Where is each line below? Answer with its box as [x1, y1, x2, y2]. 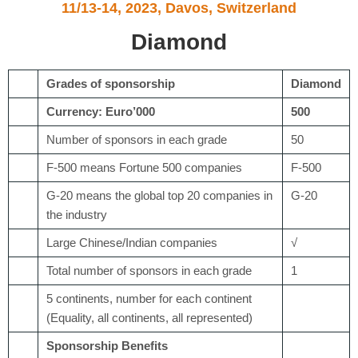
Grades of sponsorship [46, 76, 175, 90]
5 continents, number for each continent [46, 291, 252, 305]
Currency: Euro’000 [46, 104, 155, 118]
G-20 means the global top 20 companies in [46, 188, 272, 202]
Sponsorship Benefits [46, 338, 168, 352]
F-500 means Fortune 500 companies [46, 160, 242, 174]
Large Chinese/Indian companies [46, 235, 217, 249]
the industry [46, 207, 107, 221]
